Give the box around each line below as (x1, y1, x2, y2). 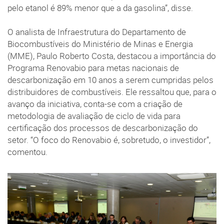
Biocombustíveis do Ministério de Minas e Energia (7, 38, 193, 49)
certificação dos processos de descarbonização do (7, 122, 198, 133)
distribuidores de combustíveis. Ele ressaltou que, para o (7, 86, 216, 97)
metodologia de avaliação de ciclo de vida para (7, 110, 180, 121)
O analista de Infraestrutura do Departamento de (7, 26, 186, 37)
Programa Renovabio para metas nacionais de (7, 62, 179, 73)
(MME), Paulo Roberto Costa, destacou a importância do (7, 50, 216, 61)
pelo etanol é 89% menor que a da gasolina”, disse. (7, 2, 193, 13)
